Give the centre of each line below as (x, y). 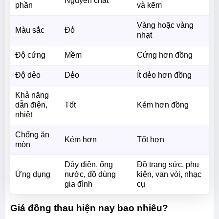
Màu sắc (30, 30)
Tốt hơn (150, 139)
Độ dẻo (28, 75)
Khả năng (32, 95)
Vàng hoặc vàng (165, 25)
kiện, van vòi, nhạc (169, 174)
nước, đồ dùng (90, 174)
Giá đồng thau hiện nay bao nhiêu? (89, 208)
